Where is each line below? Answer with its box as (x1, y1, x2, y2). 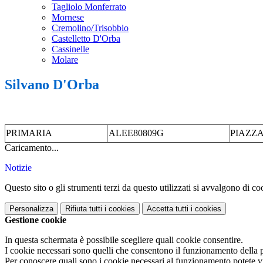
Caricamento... (5, 143, 59, 153)
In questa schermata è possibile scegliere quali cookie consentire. (5, 235, 243, 245)
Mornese (52, 12, 84, 23)
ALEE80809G (109, 128, 164, 139)
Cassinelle (52, 44, 89, 55)
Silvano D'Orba (5, 77, 99, 93)
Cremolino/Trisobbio (52, 23, 129, 33)
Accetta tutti (147, 204, 188, 214)
